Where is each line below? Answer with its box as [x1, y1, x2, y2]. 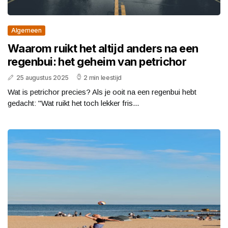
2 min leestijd [83, 74, 122, 82]
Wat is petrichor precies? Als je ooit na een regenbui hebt [8, 88, 196, 97]
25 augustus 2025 [16, 74, 69, 82]
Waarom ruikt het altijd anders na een [8, 42, 198, 55]
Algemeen [11, 26, 42, 35]
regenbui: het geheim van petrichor [8, 55, 187, 69]
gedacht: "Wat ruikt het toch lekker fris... [8, 99, 139, 108]
